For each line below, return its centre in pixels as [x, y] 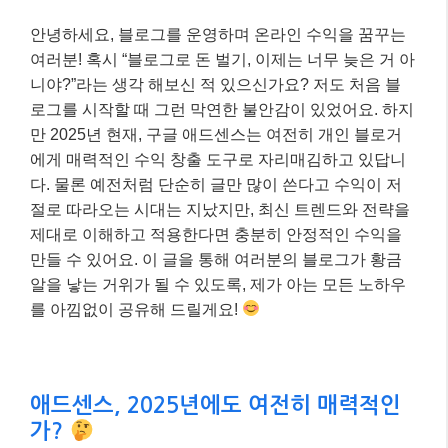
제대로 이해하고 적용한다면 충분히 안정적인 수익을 [216, 234]
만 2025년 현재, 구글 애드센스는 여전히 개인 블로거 [216, 134]
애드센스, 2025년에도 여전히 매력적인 [215, 404]
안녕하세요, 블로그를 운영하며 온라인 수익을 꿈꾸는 [218, 34]
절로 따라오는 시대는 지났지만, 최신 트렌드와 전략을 [220, 209]
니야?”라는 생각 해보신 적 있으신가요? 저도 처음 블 [215, 84]
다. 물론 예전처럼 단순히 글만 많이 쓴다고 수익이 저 [216, 184]
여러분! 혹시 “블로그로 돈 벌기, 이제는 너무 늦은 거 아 [222, 59]
